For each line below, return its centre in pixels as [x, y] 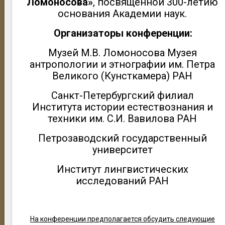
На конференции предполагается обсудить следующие [122, 219]
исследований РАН [123, 181]
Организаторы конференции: [123, 33]
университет [122, 150]
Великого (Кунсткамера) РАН [123, 76]
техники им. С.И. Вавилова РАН [123, 119]
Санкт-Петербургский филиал [122, 96]
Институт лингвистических [122, 170]
